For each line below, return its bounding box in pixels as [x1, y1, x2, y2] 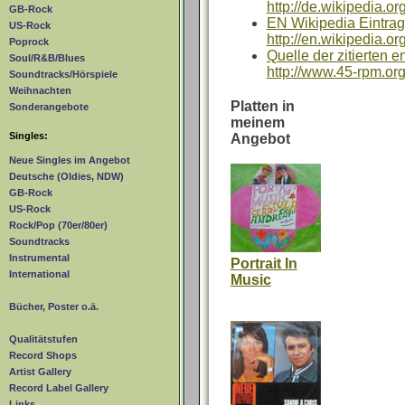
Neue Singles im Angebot [9, 155, 130, 166]
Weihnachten [9, 85, 71, 97]
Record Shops [9, 350, 77, 362]
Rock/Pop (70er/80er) [9, 220, 108, 231]
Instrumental [9, 252, 70, 264]
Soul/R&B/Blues [9, 52, 85, 64]
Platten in [230, 99, 295, 114]
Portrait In [230, 256, 297, 271]
